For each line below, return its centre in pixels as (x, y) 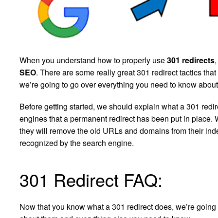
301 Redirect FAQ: (91, 180)
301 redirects (191, 60)
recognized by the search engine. (77, 143)
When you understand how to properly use (93, 60)
